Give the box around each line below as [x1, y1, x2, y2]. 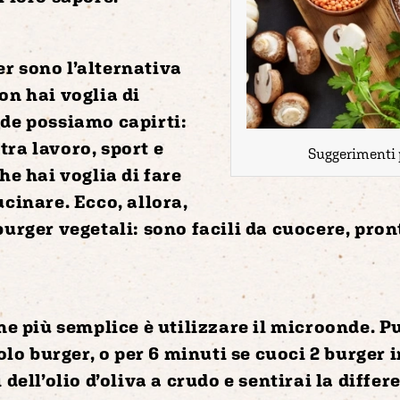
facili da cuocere [191, 217, 346, 238]
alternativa [77, 56, 182, 78]
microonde [271, 315, 371, 337]
